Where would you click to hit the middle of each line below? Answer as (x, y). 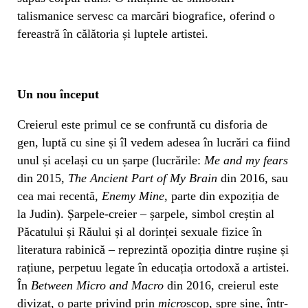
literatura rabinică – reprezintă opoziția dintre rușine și (153, 249)
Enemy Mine (133, 196)
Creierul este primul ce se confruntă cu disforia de (142, 124)
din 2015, (43, 178)
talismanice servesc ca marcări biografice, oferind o (146, 15)
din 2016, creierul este (221, 285)
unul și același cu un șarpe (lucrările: (111, 160)
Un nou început (58, 94)
